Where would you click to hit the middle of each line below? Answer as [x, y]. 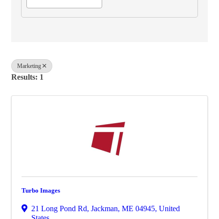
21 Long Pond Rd [59, 208]
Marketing [29, 66]
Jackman [104, 208]
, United [167, 208]
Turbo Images [41, 190]
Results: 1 [27, 77]
